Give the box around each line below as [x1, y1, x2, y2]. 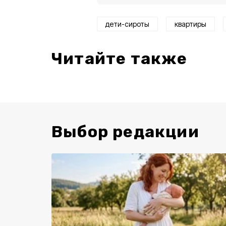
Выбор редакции [51, 122, 199, 141]
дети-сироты [105, 20, 149, 28]
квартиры [175, 20, 206, 28]
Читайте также [51, 49, 188, 68]
